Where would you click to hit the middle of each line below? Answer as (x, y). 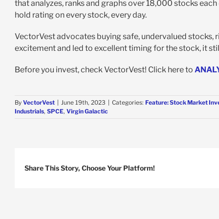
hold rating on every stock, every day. (80, 15)
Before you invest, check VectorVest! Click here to (104, 69)
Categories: (129, 102)
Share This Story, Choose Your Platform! (90, 168)
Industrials (29, 111)
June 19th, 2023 (83, 102)
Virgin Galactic (87, 111)
